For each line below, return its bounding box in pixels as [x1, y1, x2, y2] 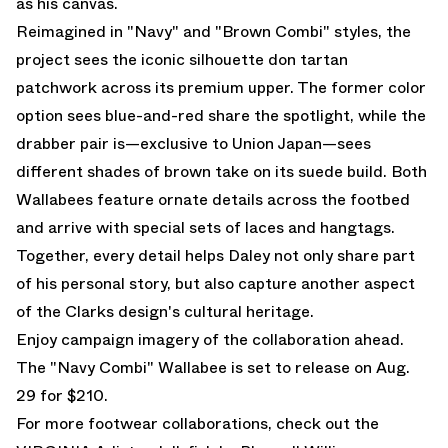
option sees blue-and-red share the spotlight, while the [16, 103, 426, 127]
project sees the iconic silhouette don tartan [16, 47, 348, 71]
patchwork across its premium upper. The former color [16, 75, 426, 99]
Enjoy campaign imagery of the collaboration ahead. [16, 327, 404, 351]
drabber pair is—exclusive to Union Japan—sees [16, 131, 371, 155]
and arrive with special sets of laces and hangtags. [16, 215, 395, 239]
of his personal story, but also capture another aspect [16, 271, 415, 295]
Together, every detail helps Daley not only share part [16, 243, 415, 267]
